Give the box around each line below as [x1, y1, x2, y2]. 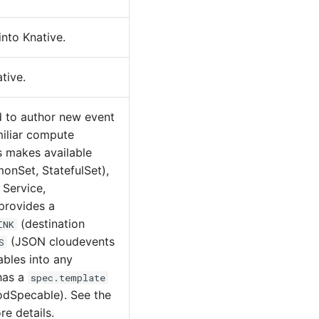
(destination [17, 216, 85, 231]
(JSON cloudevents [7, 234, 115, 249]
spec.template [31, 271, 105, 284]
